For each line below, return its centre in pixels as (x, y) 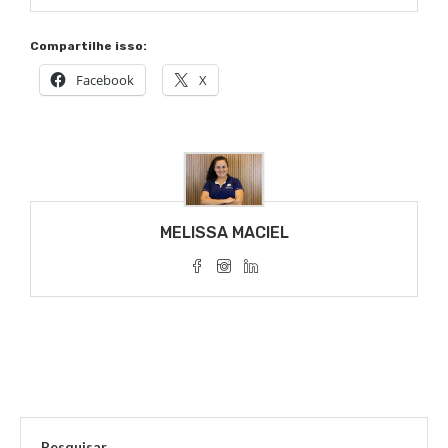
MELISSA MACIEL (224, 233)
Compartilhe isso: (88, 46)
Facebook (105, 80)
